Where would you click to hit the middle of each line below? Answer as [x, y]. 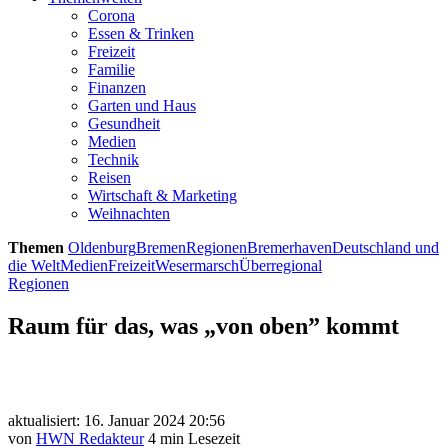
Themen [36, 247]
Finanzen [117, 87]
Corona [111, 15]
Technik [113, 159]
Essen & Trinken [141, 33]
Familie [111, 69]
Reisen [109, 177]
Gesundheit [124, 123]
